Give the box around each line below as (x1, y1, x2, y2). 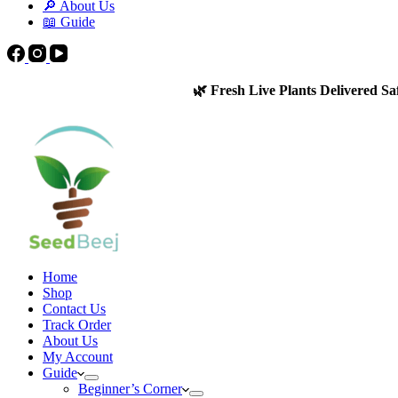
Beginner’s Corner (78, 381, 182, 396)
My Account (43, 349, 113, 364)
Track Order (43, 317, 111, 332)
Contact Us (43, 301, 106, 316)
